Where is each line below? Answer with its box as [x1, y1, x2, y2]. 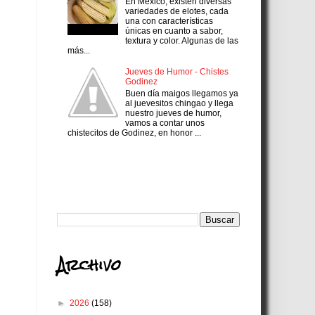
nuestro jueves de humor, [124, 108, 221, 118]
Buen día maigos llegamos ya [124, 88, 238, 98]
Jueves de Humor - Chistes [124, 67, 229, 77]
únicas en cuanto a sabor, [124, 25, 223, 36]
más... [67, 45, 90, 56]
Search [57, 165, 119, 198]
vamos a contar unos [124, 117, 205, 128]
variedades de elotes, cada [124, 6, 229, 16]
